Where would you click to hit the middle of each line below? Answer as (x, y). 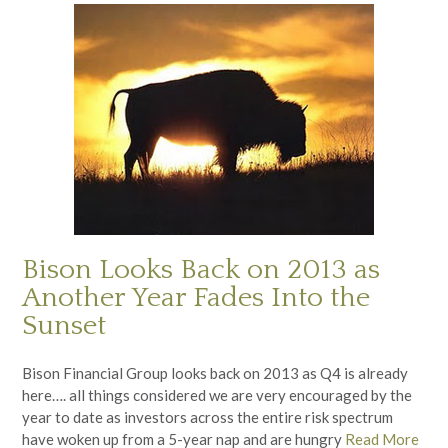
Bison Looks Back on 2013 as (201, 269)
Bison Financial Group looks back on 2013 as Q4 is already (215, 373)
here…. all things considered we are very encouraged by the (217, 395)
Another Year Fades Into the (196, 297)
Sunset (64, 325)
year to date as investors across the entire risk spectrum (207, 417)
